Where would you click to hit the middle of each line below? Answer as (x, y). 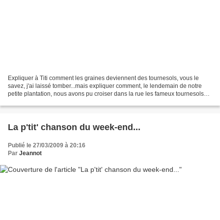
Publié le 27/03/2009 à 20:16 (47, 146)
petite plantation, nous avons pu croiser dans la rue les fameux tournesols (106, 94)
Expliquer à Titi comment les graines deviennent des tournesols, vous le (103, 78)
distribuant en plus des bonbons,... (54, 102)
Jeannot (30, 153)
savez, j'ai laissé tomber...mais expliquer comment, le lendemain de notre (105, 86)
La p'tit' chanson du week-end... (74, 127)
